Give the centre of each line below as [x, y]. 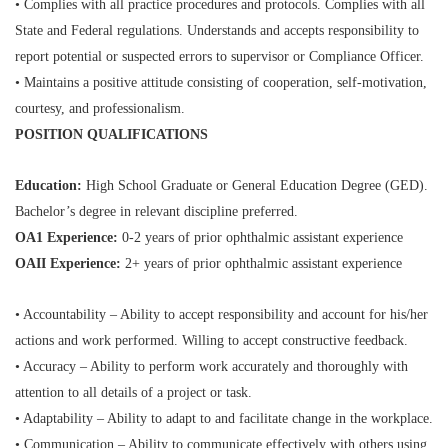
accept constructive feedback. [325, 340]
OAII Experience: [68, 263]
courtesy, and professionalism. [100, 108]
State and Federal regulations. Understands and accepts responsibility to [217, 30]
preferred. [270, 211]
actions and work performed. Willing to [129, 340]
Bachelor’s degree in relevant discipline [128, 211]
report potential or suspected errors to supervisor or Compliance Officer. [219, 56]
